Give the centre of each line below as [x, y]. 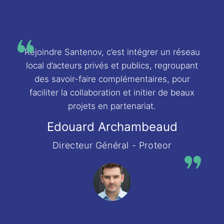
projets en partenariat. [112, 106]
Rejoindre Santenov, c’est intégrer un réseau [112, 52]
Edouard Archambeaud [112, 126]
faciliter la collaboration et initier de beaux [112, 92]
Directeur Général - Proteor [112, 145]
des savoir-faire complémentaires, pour [112, 79]
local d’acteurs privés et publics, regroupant [112, 65]
